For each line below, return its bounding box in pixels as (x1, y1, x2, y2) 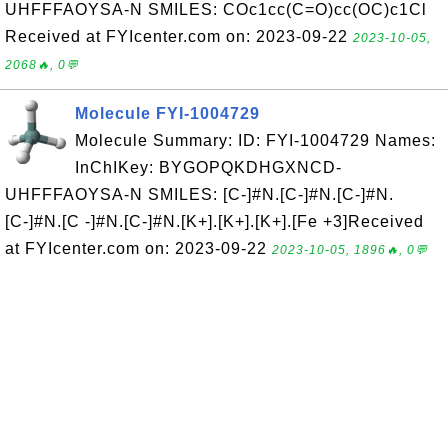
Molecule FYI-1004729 (75, 105, 260, 122)
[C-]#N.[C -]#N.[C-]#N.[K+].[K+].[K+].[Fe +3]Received (5, 213, 424, 230)
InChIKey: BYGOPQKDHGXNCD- (75, 159, 342, 176)
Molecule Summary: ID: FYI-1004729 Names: (75, 132, 436, 149)
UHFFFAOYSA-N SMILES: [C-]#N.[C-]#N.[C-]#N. (5, 186, 394, 203)
